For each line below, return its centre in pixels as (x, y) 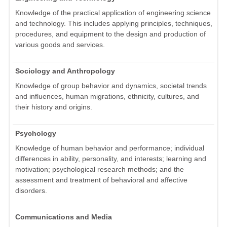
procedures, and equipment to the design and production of (110, 34)
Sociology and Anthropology (65, 71)
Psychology (36, 133)
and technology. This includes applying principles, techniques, (114, 23)
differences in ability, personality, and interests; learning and (111, 158)
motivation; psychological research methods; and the (100, 169)
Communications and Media (64, 217)
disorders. (31, 190)
